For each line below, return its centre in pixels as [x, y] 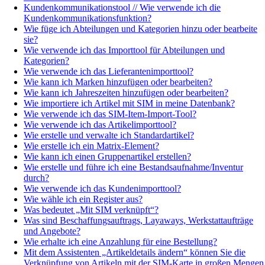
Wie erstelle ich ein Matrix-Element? [91, 146]
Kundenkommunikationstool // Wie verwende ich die [122, 7]
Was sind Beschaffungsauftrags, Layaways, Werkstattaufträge [138, 220]
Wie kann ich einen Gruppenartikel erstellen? [107, 156]
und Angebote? [52, 231]
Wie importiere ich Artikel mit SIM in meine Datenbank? [129, 103]
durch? [36, 177]
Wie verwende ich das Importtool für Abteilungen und [124, 50]
